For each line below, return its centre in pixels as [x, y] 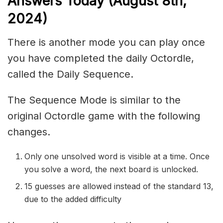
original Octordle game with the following [104, 116]
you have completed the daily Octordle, [101, 58]
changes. [29, 132]
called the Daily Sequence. [70, 74]
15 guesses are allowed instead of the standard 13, [119, 186]
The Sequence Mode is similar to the [94, 100]
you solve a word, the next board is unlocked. [111, 169]
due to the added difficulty [73, 199]
